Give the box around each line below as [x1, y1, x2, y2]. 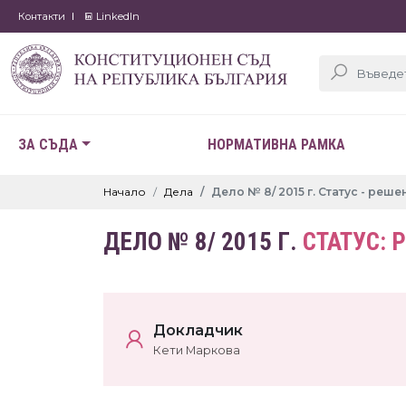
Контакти [18, 10, 65, 23]
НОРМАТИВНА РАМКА [207, 136, 345, 153]
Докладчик [153, 322, 243, 339]
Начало [103, 185, 146, 198]
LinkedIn [93, 10, 140, 23]
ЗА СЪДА [18, 136, 78, 153]
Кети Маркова [153, 343, 240, 357]
